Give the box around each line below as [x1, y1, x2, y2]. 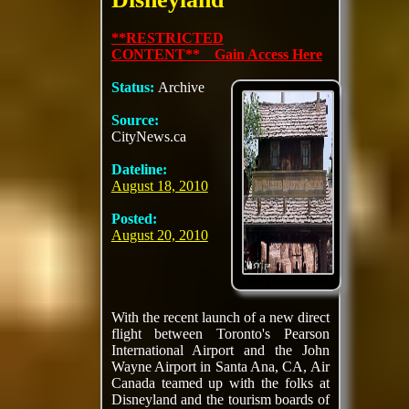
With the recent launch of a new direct [110, 309, 330, 325]
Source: [110, 112, 159, 128]
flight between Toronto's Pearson [110, 326, 330, 341]
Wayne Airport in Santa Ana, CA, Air [110, 359, 330, 374]
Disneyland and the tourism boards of [110, 392, 330, 407]
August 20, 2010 [110, 227, 208, 243]
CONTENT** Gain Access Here [110, 47, 322, 62]
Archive [157, 79, 204, 95]
